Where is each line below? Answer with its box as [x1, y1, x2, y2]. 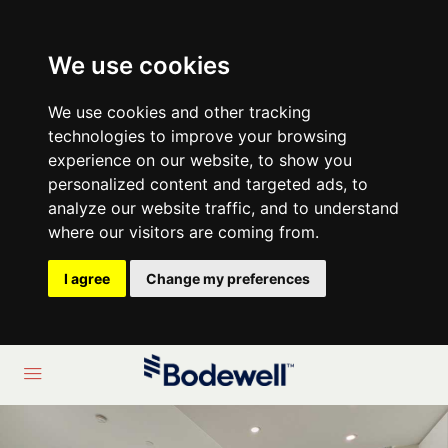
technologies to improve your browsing [48, 126, 347, 146]
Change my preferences [146, 270, 310, 287]
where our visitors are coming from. [48, 222, 319, 242]
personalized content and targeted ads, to [48, 174, 368, 194]
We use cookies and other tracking [48, 102, 311, 122]
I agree [64, 270, 110, 287]
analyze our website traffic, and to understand [48, 198, 399, 218]
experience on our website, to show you [48, 150, 352, 170]
